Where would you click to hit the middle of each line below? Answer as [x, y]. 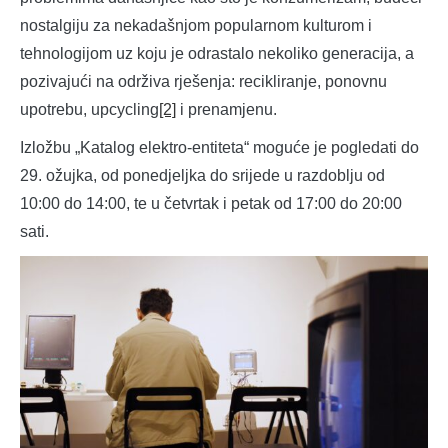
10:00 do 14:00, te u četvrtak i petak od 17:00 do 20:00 [211, 204]
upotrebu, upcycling [89, 110]
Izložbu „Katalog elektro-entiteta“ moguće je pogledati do [219, 148]
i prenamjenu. [226, 110]
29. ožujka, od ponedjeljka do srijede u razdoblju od [202, 176]
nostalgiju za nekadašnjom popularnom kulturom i [196, 26]
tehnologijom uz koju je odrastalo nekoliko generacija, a [217, 54]
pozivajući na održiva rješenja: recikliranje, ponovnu [203, 82]
